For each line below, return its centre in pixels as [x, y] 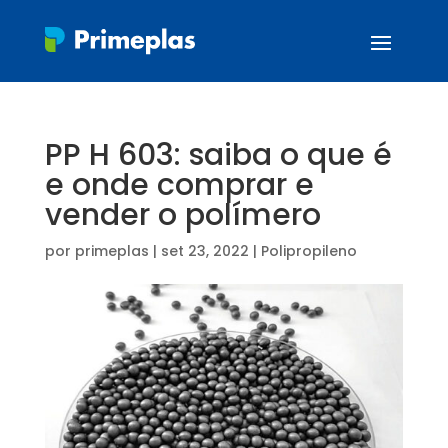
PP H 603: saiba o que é [218, 155]
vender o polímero [182, 215]
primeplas [111, 251]
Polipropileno [308, 251]
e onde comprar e [179, 185]
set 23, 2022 [204, 251]
